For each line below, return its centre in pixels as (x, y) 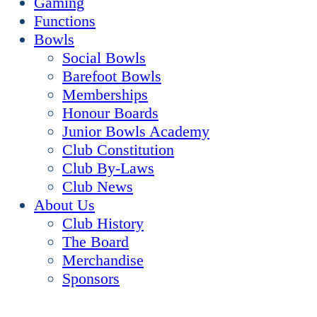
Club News (98, 186)
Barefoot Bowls (112, 76)
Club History (103, 223)
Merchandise (103, 260)
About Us (64, 205)
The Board (96, 242)
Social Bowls (104, 58)
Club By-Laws (108, 168)
